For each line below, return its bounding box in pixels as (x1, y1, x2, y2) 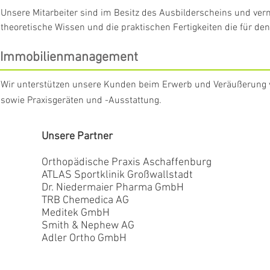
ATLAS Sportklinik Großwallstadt (42, 169, 193, 181)
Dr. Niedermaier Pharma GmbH (42, 181, 184, 194)
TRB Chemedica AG (42, 194, 129, 207)
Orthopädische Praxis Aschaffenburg (42, 156, 212, 169)
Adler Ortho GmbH (42, 232, 127, 245)
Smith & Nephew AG (42, 219, 134, 232)
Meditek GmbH (42, 207, 110, 219)
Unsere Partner (42, 130, 113, 143)
